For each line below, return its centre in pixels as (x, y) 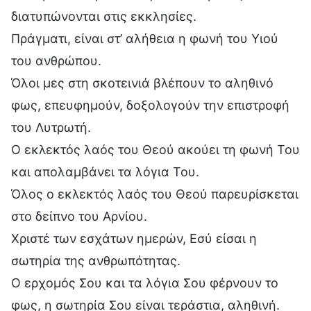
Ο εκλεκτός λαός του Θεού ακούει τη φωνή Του (155, 149)
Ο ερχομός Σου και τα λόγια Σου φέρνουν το (145, 283)
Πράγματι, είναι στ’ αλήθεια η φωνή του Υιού (145, 38)
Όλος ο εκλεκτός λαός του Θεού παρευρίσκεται (155, 194)
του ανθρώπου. (56, 60)
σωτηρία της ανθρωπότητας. (96, 260)
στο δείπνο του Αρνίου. (79, 216)
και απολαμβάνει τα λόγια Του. (105, 171)
